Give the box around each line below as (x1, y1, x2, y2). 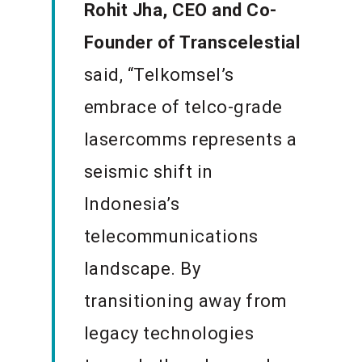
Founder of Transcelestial (83, 32, 301, 53)
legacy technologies (83, 323, 255, 344)
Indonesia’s (83, 194, 180, 215)
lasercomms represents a (83, 129, 297, 150)
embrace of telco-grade (83, 97, 283, 118)
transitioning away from (83, 291, 288, 312)
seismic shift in (83, 162, 213, 183)
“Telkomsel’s (127, 65, 234, 86)
